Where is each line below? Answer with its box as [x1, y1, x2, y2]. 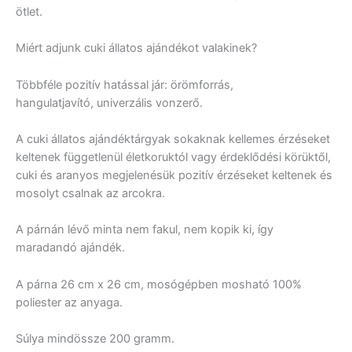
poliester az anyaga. [16, 295, 123, 310]
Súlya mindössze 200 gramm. [16, 332, 174, 346]
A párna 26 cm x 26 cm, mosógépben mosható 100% [16, 277, 302, 291]
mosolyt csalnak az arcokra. [16, 186, 165, 201]
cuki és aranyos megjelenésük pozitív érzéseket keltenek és [16, 168, 332, 183]
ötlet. [16, 5, 42, 20]
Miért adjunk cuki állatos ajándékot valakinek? [16, 41, 257, 56]
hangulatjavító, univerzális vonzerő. [16, 95, 203, 110]
